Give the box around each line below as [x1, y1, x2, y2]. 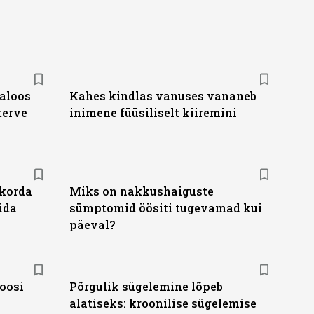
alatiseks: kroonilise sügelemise [69, 296, 257, 310]
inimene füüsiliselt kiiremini [69, 105, 237, 120]
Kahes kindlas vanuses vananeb [69, 88, 257, 103]
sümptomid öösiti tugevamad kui [69, 200, 262, 215]
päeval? [69, 217, 115, 232]
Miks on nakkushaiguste [69, 184, 214, 198]
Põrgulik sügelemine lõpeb [69, 279, 223, 294]
